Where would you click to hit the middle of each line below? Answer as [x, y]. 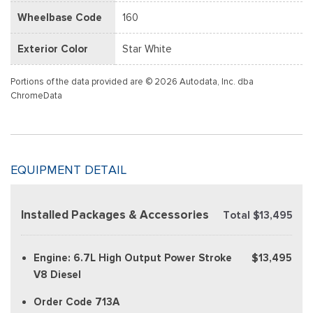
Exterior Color [53, 49]
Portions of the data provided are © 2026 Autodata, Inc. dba [132, 81]
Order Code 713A [77, 301]
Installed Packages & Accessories [115, 214]
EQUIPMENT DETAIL [68, 169]
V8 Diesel [57, 274]
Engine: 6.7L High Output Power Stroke [133, 257]
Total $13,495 [257, 215]
